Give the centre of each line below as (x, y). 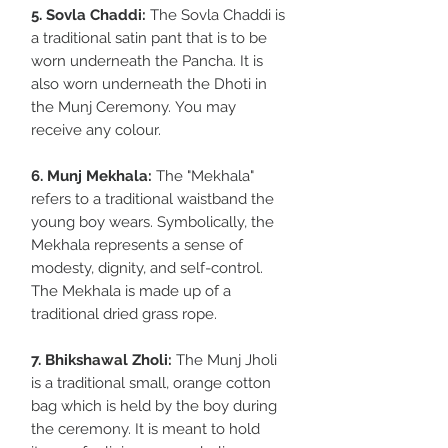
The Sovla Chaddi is (215, 14)
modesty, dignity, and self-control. (147, 267)
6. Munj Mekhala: (93, 175)
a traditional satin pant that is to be (149, 37)
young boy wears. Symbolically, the (152, 221)
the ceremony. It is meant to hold (145, 428)
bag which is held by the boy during (154, 405)
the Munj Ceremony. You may (133, 106)
